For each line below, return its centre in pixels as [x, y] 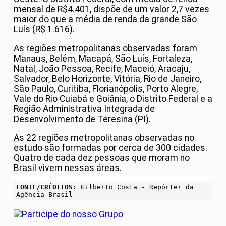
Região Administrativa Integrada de [84, 109]
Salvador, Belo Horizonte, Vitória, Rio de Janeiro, [107, 78]
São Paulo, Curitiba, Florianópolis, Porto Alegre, [106, 89]
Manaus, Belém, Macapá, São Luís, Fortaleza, [103, 58]
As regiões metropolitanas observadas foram [105, 48]
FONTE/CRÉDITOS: [46, 187]
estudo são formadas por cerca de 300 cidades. [110, 148]
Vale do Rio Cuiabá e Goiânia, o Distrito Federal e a [113, 99]
